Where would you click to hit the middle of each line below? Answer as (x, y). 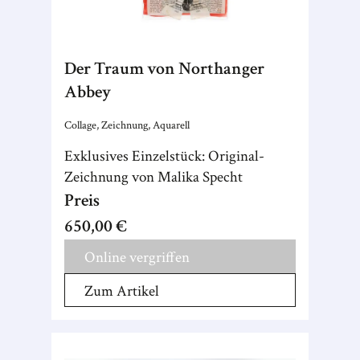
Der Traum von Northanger (164, 69)
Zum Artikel (122, 291)
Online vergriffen (137, 258)
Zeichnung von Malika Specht (153, 177)
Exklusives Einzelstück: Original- (164, 156)
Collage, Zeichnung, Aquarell (127, 125)
